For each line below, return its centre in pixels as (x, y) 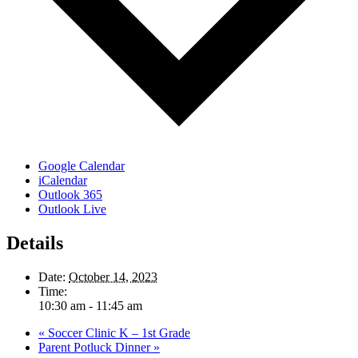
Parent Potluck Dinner (96, 347)
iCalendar (63, 181)
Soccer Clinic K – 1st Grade (117, 332)
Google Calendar (82, 166)
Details (35, 243)
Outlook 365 (70, 195)
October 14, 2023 (113, 276)
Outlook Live (72, 209)
